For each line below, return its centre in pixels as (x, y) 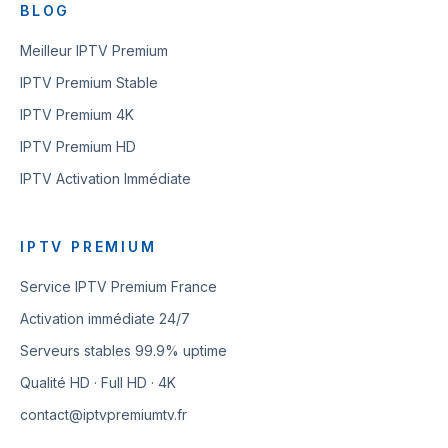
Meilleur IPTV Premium (94, 50)
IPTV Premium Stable (89, 82)
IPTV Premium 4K (77, 114)
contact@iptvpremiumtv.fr (103, 414)
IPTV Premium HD (78, 146)
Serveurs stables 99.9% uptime (123, 350)
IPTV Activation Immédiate (105, 178)
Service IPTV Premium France (118, 286)
